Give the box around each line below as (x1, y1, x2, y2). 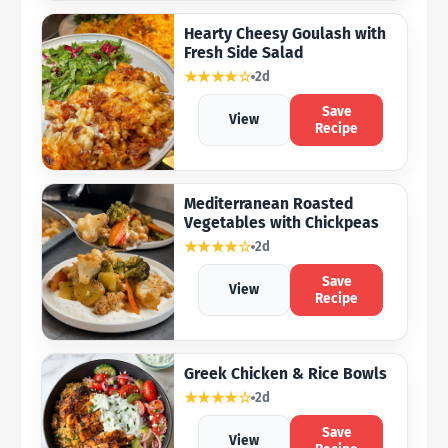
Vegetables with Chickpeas (183, 212, 379, 232)
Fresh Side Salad (183, 42, 303, 62)
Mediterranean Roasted (183, 193, 353, 213)
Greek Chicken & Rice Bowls (183, 363, 387, 383)
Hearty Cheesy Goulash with (183, 23, 386, 43)
